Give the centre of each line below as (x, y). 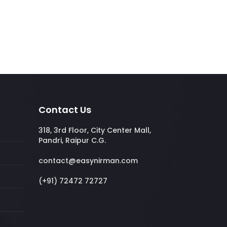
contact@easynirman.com (88, 161)
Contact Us (65, 110)
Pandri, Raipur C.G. (72, 140)
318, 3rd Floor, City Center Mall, (95, 130)
